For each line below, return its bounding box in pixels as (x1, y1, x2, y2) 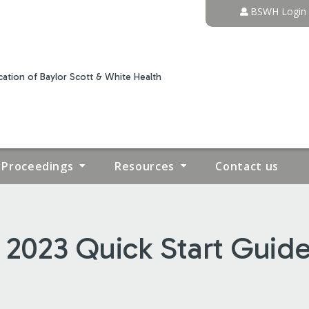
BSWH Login (250, 5, 306, 18)
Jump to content (112, 2, 197, 17)
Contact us (215, 158, 279, 174)
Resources (114, 158, 175, 174)
